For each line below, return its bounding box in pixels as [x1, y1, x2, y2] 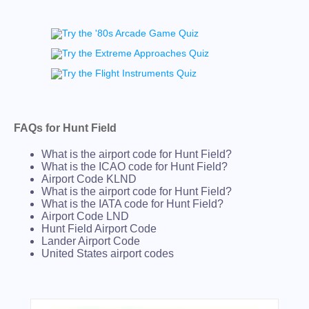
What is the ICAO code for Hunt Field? [41, 161, 228, 173]
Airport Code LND [41, 210, 129, 223]
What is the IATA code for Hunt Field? [41, 198, 223, 210]
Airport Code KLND [41, 173, 137, 186]
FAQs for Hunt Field [14, 122, 117, 134]
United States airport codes [41, 248, 174, 260]
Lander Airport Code [41, 235, 140, 248]
